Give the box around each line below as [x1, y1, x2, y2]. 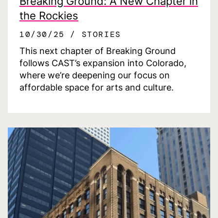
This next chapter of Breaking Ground [19, 46, 176, 56]
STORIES [81, 29, 121, 40]
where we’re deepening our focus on [19, 70, 170, 81]
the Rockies [19, 9, 78, 22]
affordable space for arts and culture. [19, 82, 174, 93]
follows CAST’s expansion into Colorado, [19, 58, 186, 69]
